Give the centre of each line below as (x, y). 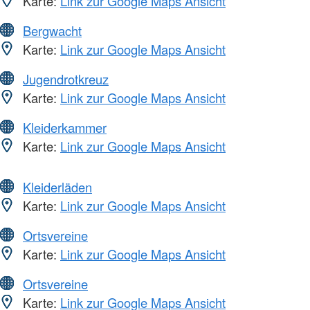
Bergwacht (52, 31)
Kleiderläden (57, 187)
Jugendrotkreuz (66, 79)
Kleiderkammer (65, 128)
